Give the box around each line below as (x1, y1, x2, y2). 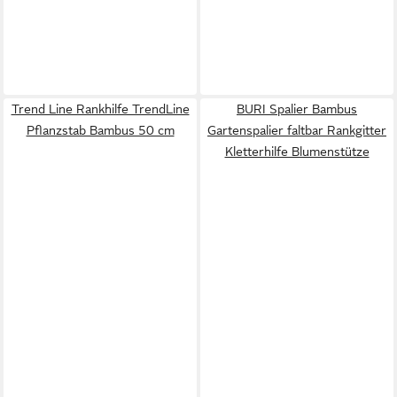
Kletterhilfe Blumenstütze (224, 144, 370, 159)
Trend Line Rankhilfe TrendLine (11, 102, 190, 116)
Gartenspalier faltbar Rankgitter (207, 123, 386, 137)
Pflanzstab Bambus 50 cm (26, 123, 175, 137)
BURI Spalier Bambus (237, 102, 357, 116)
